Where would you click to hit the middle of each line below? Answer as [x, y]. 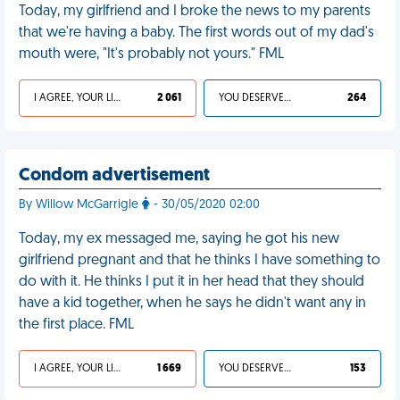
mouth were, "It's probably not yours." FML [151, 54]
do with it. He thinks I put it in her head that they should [192, 282]
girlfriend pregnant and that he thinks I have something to [200, 261]
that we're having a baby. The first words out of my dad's [196, 33]
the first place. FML [76, 325]
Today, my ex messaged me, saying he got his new [179, 239]
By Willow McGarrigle [80, 205]
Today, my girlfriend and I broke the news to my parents [195, 12]
